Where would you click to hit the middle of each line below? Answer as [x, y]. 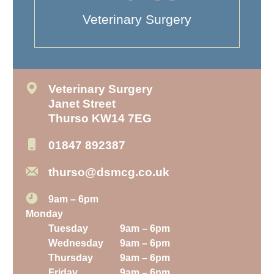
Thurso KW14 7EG [100, 119]
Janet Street [82, 104]
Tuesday [68, 229]
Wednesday [76, 243]
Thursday [70, 258]
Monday [44, 214]
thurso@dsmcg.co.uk [109, 172]
